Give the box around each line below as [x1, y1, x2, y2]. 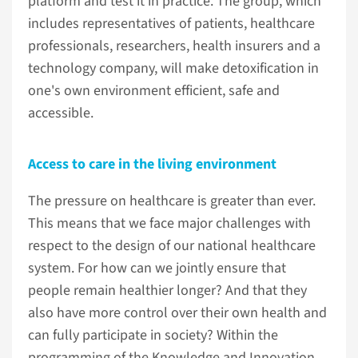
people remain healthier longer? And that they [28, 280, 307, 300]
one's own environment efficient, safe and [28, 81, 280, 101]
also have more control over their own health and [28, 303, 327, 323]
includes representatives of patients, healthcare [28, 14, 315, 34]
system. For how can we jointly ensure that [28, 258, 286, 278]
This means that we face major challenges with [28, 213, 311, 233]
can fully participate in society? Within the [28, 325, 278, 345]
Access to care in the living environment [28, 154, 276, 174]
